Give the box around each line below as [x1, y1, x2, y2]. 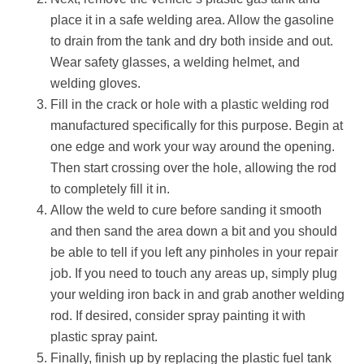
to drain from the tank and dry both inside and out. [50, 34, 334, 48]
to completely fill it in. [50, 182, 171, 196]
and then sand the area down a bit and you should [50, 224, 338, 238]
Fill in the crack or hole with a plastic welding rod [50, 97, 330, 111]
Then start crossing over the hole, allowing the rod [50, 161, 337, 175]
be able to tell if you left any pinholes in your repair [50, 245, 339, 259]
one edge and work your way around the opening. [50, 140, 336, 154]
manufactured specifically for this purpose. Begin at [50, 119, 344, 132]
